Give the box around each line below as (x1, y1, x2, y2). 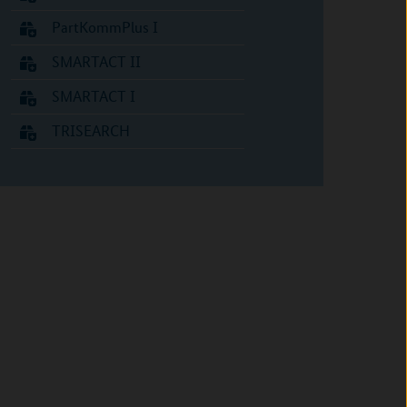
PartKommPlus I (51, 17, 158, 36)
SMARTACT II (51, 52, 141, 71)
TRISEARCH (51, 121, 130, 140)
